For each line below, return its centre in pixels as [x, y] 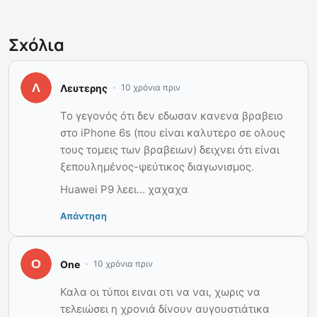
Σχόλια [36, 45]
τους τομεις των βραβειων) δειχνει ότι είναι [170, 150]
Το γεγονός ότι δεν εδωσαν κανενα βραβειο [172, 116]
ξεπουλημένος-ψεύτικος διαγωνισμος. [157, 167]
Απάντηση [83, 216]
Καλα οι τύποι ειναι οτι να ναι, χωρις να [160, 292]
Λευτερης [84, 88]
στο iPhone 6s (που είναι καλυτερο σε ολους [173, 133]
